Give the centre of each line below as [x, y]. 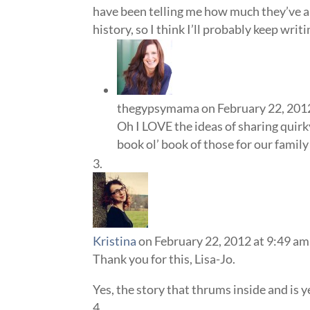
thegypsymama [158, 108]
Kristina [115, 241]
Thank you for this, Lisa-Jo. [164, 259]
